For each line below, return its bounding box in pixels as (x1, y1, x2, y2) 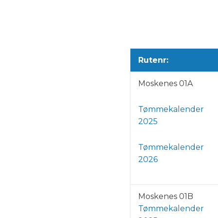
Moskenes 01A (138, 79, 193, 89)
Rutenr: (138, 55, 168, 65)
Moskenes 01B (138, 192, 193, 201)
